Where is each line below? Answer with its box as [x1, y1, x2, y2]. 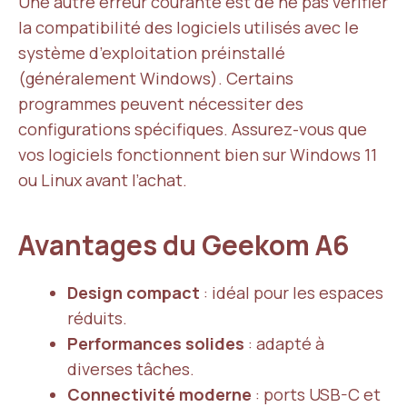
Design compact [67, 282, 200, 303]
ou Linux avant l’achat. [18, 169, 187, 191]
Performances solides [67, 333, 244, 354]
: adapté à [244, 333, 324, 354]
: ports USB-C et [252, 383, 381, 405]
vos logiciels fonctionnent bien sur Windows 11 [18, 144, 377, 165]
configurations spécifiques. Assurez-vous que [18, 118, 367, 140]
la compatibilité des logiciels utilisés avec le [18, 16, 359, 38]
